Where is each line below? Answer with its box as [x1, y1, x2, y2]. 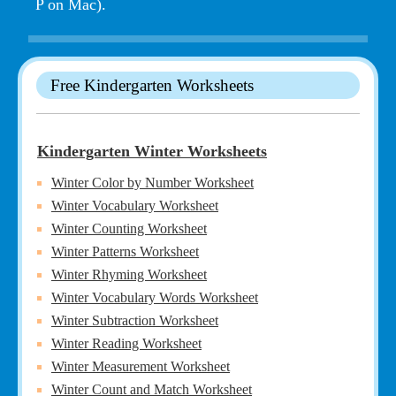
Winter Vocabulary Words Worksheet [51, 289, 258, 305]
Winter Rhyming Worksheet [51, 266, 207, 282]
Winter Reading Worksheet [51, 335, 202, 351]
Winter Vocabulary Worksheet [51, 197, 218, 213]
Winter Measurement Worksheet [51, 358, 230, 374]
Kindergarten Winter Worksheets [37, 141, 267, 160]
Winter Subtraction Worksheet [51, 312, 218, 328]
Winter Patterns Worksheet [51, 243, 199, 259]
